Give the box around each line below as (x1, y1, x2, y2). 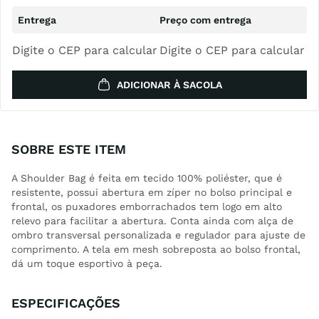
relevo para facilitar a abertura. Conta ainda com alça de (11, 215, 293, 226)
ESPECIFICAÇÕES (11, 296, 120, 310)
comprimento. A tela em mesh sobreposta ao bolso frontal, (11, 244, 300, 255)
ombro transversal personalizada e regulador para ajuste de (11, 229, 305, 241)
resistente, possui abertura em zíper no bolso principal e (11, 187, 292, 198)
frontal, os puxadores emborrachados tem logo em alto (11, 201, 282, 212)
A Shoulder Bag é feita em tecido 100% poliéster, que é (11, 172, 282, 184)
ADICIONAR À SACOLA (117, 79, 222, 90)
